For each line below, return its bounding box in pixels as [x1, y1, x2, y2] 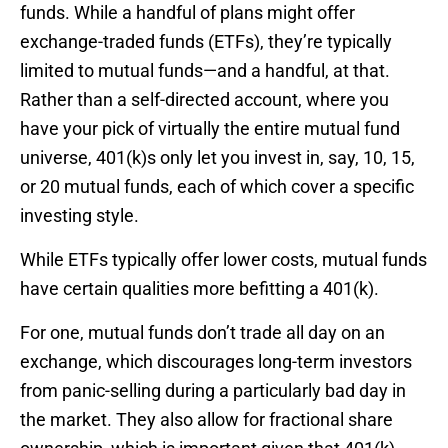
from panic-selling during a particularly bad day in [20, 380, 406, 402]
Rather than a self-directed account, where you [20, 89, 389, 111]
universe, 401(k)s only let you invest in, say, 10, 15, [20, 147, 415, 169]
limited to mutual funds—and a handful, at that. [20, 60, 390, 82]
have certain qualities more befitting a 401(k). [20, 278, 379, 300]
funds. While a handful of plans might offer [20, 2, 355, 24]
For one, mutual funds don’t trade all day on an [20, 322, 385, 344]
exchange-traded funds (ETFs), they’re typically [20, 31, 392, 53]
